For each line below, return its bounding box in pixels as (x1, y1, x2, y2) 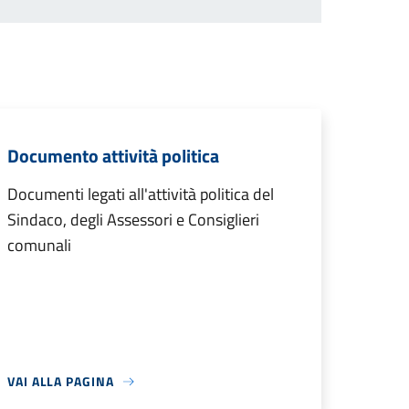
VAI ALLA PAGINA (7, 372, 114, 391)
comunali (7, 233, 71, 257)
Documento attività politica (7, 142, 219, 170)
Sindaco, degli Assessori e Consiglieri (7, 207, 259, 232)
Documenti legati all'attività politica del (7, 182, 274, 206)
